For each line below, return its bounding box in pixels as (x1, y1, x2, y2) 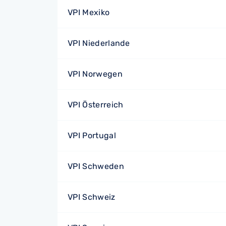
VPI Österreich (68, 100, 124, 109)
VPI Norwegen (68, 69, 123, 79)
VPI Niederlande (68, 38, 130, 48)
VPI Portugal (68, 131, 116, 140)
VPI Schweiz (68, 192, 116, 202)
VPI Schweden (68, 161, 124, 171)
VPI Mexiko (68, 8, 110, 17)
